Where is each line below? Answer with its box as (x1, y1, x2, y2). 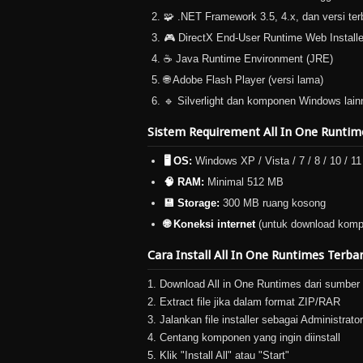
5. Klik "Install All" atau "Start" (147, 349, 289, 361)
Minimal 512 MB (204, 176, 284, 188)
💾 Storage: (164, 197, 220, 209)
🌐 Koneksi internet (164, 218, 255, 230)
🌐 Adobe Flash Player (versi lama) (164, 74, 323, 86)
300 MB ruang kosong (220, 197, 326, 209)
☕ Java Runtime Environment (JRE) (164, 53, 333, 65)
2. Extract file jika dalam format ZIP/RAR (147, 296, 340, 308)
